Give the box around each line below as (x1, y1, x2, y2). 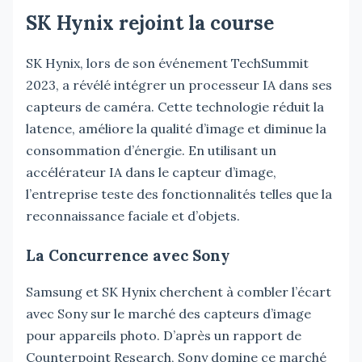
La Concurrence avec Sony (26, 245, 229, 265)
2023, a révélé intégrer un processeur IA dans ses (26, 76, 332, 93)
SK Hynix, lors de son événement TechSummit (26, 54, 309, 71)
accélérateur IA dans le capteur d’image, (26, 163, 276, 180)
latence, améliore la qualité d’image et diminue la (26, 120, 326, 137)
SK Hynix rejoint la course (26, 10, 274, 36)
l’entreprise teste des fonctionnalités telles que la (26, 185, 332, 202)
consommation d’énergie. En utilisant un (26, 141, 276, 158)
